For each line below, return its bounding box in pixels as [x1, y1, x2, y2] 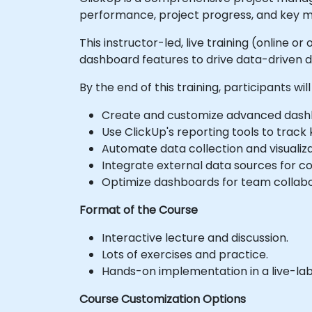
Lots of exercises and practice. [102, 247, 268, 263]
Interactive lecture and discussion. [102, 230, 288, 246]
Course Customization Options [79, 291, 246, 307]
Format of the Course [79, 202, 198, 218]
